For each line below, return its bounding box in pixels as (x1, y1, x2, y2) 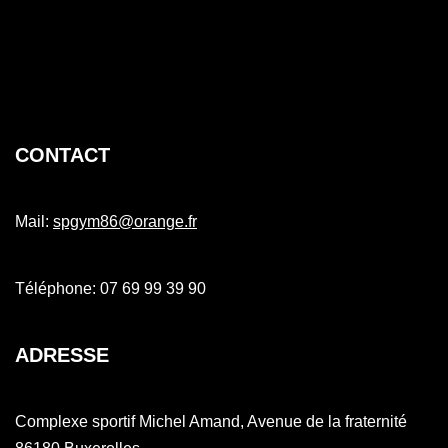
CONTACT (15, 144, 110, 166)
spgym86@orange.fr (53, 213, 197, 230)
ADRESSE (15, 344, 109, 366)
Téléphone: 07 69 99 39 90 (15, 280, 206, 297)
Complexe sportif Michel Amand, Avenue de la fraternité (15, 413, 407, 430)
